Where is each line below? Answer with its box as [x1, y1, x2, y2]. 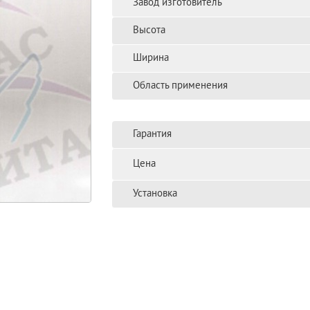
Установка [132, 188, 177, 201]
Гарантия [132, 128, 172, 141]
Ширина [132, 52, 169, 65]
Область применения [132, 80, 228, 93]
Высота [132, 24, 165, 37]
